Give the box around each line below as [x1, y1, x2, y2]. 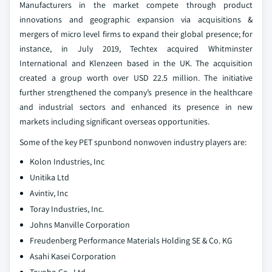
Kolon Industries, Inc [30, 156, 104, 168]
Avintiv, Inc [30, 188, 68, 199]
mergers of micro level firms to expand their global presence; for [19, 29, 253, 40]
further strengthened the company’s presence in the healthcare [19, 87, 253, 98]
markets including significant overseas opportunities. [19, 116, 209, 127]
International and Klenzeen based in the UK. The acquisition [19, 58, 253, 69]
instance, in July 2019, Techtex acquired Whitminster [19, 43, 253, 55]
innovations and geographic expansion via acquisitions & [19, 14, 253, 25]
